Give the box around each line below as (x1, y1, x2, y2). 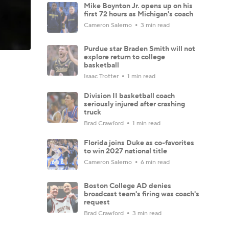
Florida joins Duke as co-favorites (84, 138, 194, 148)
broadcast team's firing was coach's (84, 189, 199, 199)
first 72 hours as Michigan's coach (84, 9, 193, 19)
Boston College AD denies (84, 181, 171, 191)
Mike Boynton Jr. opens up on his (84, 1, 193, 11)
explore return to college (84, 52, 165, 62)
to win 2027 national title (84, 146, 167, 156)
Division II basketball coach (84, 91, 175, 101)
